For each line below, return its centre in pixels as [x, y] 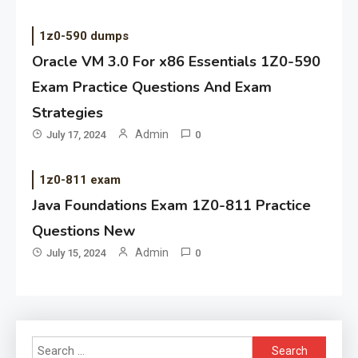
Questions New [84, 231]
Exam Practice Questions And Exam [152, 87]
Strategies [68, 112]
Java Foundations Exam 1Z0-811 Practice [172, 205]
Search [270, 346]
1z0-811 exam [80, 179]
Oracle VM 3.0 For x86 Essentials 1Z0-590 [177, 61]
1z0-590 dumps [84, 36]
